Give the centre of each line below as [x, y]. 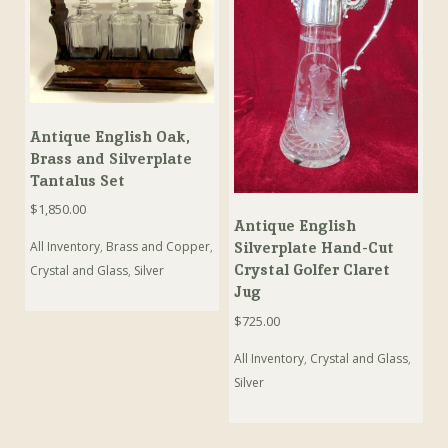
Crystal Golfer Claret [312, 270]
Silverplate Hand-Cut [314, 248]
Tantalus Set [78, 180]
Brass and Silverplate [111, 158]
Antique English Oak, [110, 136]
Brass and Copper [158, 247]
